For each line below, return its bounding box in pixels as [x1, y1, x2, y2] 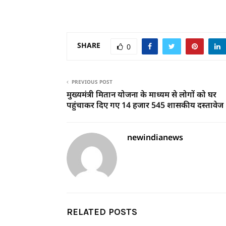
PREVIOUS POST [72, 78, 112, 85]
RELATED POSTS [67, 206, 137, 217]
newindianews [127, 131, 183, 143]
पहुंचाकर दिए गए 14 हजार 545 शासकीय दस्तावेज [67, 99, 223, 110]
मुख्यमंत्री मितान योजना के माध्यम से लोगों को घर [67, 88, 216, 100]
